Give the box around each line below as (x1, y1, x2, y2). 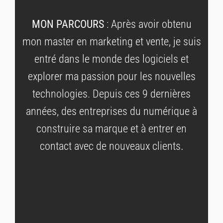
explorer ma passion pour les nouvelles (27, 70, 196, 83)
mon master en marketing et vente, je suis (22, 35, 201, 48)
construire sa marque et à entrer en (36, 122, 187, 135)
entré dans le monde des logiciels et (34, 53, 189, 66)
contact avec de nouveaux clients (39, 140, 181, 153)
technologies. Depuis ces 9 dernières (32, 88, 191, 101)
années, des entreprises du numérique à (26, 105, 197, 118)
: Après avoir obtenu (104, 18, 192, 31)
